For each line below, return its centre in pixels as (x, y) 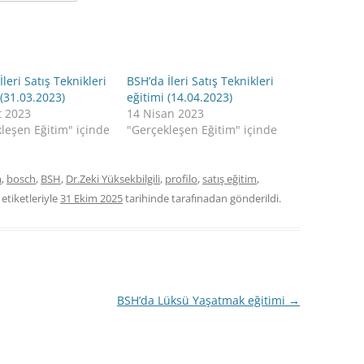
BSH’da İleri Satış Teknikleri (201, 80)
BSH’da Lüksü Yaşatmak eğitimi (202, 300)
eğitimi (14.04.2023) (180, 97)
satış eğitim (230, 178)
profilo (181, 178)
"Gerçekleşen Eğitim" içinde (202, 129)
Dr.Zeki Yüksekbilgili (113, 178)
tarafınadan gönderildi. (226, 198)
